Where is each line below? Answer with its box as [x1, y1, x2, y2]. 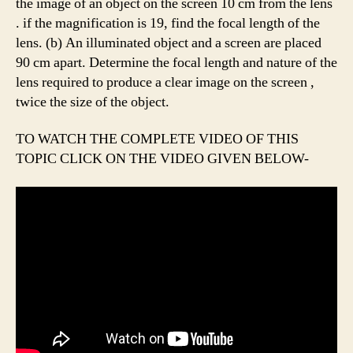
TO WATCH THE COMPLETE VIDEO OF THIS [16, 130, 299, 149]
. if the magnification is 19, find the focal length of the [16, 13, 320, 32]
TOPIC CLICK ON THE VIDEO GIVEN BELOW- [16, 150, 309, 169]
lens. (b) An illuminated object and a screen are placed [16, 33, 321, 52]
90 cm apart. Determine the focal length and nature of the [16, 53, 337, 72]
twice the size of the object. [16, 92, 169, 111]
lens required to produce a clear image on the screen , [16, 72, 314, 91]
